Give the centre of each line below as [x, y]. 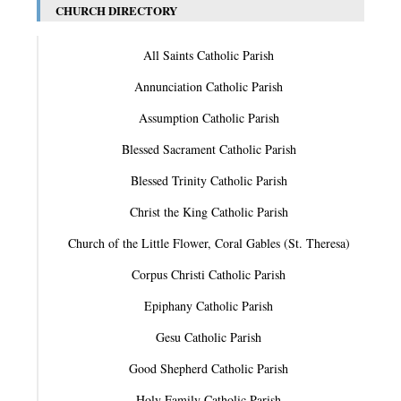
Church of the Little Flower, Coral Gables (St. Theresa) [209, 243]
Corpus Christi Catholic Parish [209, 274]
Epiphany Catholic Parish [209, 305]
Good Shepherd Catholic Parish [209, 368]
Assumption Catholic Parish [209, 117]
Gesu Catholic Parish [209, 337]
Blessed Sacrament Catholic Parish [209, 149]
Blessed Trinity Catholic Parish [209, 180]
